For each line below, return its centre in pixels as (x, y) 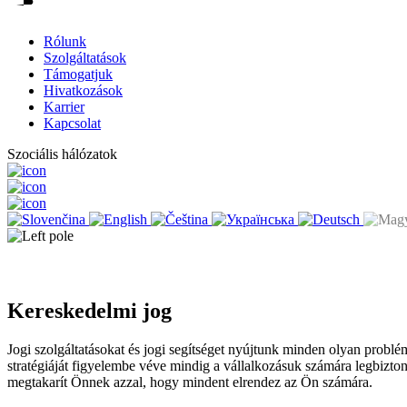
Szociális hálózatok (62, 154)
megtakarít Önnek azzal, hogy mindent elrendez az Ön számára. (190, 382)
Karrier (64, 107)
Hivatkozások (83, 90)
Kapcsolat (72, 123)
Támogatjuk (78, 74)
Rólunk (65, 41)
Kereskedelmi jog (89, 310)
